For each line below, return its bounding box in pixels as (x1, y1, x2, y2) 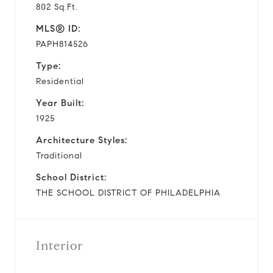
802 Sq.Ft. (36, 1, 78, 12)
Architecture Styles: (36, 134, 127, 146)
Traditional (36, 150, 82, 161)
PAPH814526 (36, 38, 88, 49)
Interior (36, 238, 83, 253)
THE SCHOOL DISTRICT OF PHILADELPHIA (36, 187, 221, 198)
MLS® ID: (36, 23, 80, 34)
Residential (36, 76, 84, 87)
